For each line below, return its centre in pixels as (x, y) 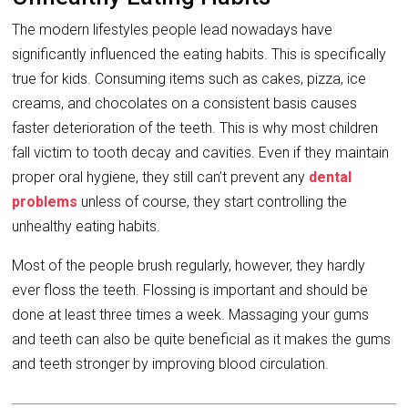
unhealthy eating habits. (87, 227)
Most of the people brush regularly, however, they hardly (189, 266)
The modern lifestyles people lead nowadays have (173, 30)
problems (45, 202)
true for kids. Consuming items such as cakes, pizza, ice (189, 79)
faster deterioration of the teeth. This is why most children (195, 128)
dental (331, 178)
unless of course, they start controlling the (213, 202)
